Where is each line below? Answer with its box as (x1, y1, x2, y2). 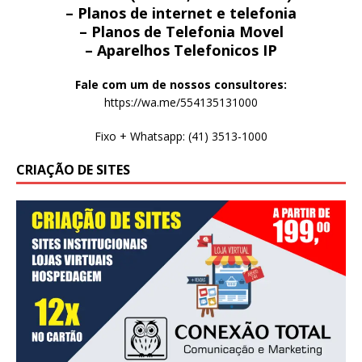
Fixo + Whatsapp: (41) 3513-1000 (95, 128, 267, 145)
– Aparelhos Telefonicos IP (85, 40, 277, 61)
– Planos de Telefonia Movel (78, 22, 284, 42)
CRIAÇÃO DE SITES (16, 161, 130, 179)
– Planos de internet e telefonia (65, 3, 297, 23)
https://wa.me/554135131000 (104, 95, 258, 111)
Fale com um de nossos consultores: (75, 77, 287, 93)
